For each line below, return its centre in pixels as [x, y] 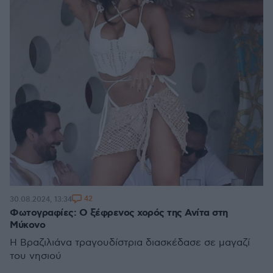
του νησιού [36, 256]
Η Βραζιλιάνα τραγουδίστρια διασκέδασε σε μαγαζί [130, 243]
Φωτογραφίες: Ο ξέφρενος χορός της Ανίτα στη [119, 213]
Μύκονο [27, 225]
